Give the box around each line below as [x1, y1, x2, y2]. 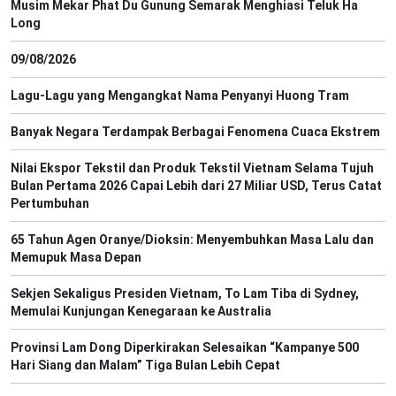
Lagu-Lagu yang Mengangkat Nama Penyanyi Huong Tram [11, 88, 349, 103]
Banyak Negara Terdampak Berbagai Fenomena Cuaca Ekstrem [11, 124, 380, 139]
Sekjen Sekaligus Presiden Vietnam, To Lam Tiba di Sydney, [11, 286, 359, 301]
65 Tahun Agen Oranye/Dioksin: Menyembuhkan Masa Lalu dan [11, 232, 374, 247]
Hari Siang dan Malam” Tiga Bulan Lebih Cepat [11, 357, 280, 372]
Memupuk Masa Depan [11, 249, 141, 264]
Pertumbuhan [11, 195, 89, 210]
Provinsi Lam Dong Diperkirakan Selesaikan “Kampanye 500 [11, 339, 359, 354]
